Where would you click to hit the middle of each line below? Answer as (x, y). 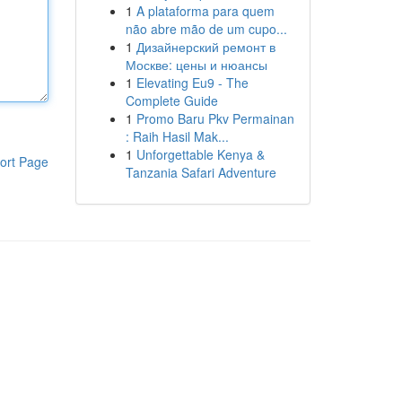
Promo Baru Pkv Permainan (215, 118)
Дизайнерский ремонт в (205, 47)
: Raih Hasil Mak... (177, 136)
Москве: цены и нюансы (196, 65)
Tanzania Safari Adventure (201, 172)
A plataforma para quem (205, 11)
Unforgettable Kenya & (200, 154)
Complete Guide (171, 100)
